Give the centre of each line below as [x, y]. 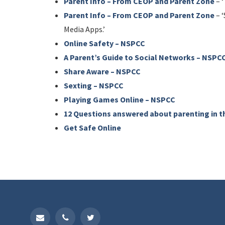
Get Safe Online [92, 128]
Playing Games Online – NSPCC [120, 100]
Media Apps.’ [84, 29]
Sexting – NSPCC [94, 86]
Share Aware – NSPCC [102, 72]
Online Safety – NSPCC [104, 43]
